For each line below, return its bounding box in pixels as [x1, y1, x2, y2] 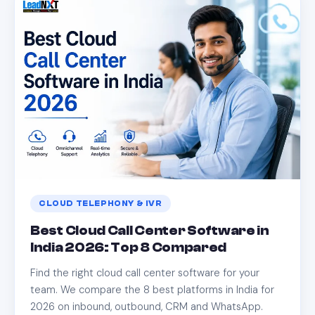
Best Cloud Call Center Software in [30, 223, 269, 239]
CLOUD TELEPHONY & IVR [39, 199, 162, 209]
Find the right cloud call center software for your [30, 266, 259, 281]
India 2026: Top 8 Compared [30, 240, 227, 256]
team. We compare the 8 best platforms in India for [30, 283, 274, 297]
